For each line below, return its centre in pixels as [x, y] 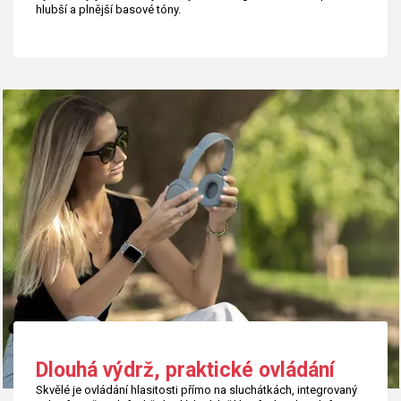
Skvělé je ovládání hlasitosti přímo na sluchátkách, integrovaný [196, 389]
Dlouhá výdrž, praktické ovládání [185, 371]
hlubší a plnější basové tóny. [108, 10]
